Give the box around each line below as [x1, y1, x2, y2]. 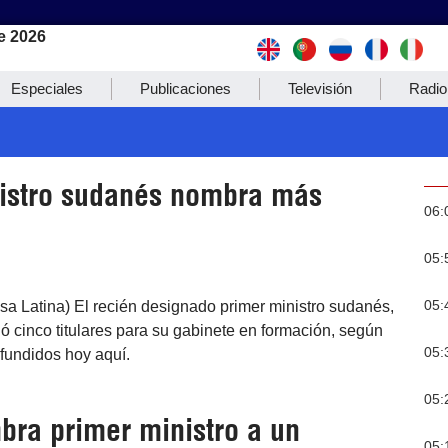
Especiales [11, 80, 83, 98]
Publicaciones [140, 80, 231, 98]
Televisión [288, 80, 352, 98]
